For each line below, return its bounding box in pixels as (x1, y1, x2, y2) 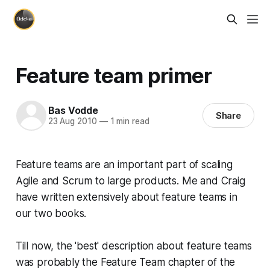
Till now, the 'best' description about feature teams (15, 239, 252, 252)
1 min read (107, 116, 149, 127)
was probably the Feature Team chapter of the (15, 256, 236, 268)
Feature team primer (15, 62, 212, 88)
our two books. (15, 207, 87, 219)
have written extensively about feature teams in (15, 190, 237, 203)
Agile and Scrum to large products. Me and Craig (15, 174, 245, 187)
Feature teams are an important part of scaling (15, 158, 233, 171)
